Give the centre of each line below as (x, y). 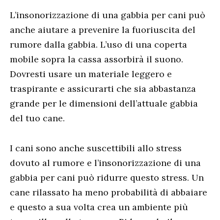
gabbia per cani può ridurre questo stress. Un (107, 177)
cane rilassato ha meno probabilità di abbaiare (109, 192)
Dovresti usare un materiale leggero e (91, 74)
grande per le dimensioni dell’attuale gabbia (104, 104)
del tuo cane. (37, 118)
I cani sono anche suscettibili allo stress (96, 148)
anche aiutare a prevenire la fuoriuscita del (103, 30)
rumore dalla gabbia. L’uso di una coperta (98, 45)
